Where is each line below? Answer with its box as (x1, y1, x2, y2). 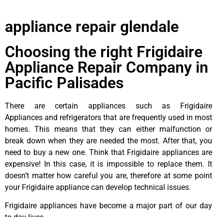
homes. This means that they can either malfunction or (5, 124, 212, 134)
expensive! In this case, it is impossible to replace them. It (5, 159, 212, 169)
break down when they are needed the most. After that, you (5, 136, 212, 145)
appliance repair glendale (5, 17, 179, 36)
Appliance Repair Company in (5, 58, 208, 77)
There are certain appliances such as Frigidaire (5, 101, 212, 110)
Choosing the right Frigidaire (5, 42, 202, 61)
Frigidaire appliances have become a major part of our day (5, 201, 212, 211)
